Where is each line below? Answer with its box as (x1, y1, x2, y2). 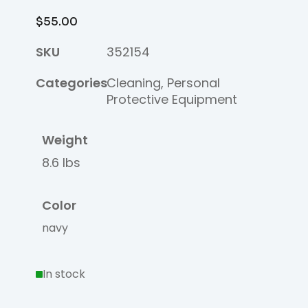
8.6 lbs (42, 154, 80, 172)
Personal (167, 74, 221, 92)
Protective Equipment (107, 91, 238, 109)
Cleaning (107, 74, 162, 92)
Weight (42, 131, 88, 149)
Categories (36, 74, 107, 92)
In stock (43, 266, 85, 283)
